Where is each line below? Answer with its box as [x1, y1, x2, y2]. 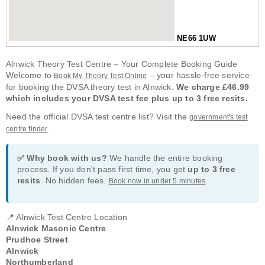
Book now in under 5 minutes [108, 177, 206, 186]
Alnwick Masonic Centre [6, 224, 106, 234]
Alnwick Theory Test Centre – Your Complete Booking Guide [6, 59, 238, 69]
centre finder [6, 125, 48, 134]
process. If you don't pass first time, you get [17, 164, 188, 174]
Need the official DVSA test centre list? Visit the [6, 112, 190, 122]
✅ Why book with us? [17, 153, 107, 163]
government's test [189, 113, 248, 122]
